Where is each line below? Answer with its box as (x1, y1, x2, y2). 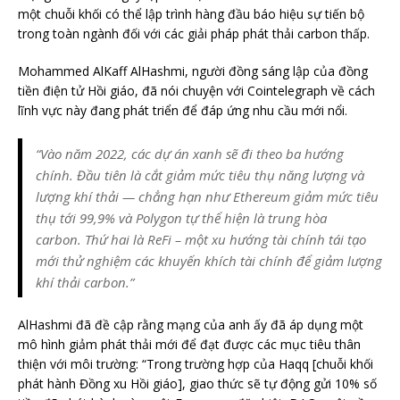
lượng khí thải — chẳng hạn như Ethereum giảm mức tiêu (36, 187, 379, 205)
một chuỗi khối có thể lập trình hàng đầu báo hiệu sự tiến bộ (18, 4, 364, 22)
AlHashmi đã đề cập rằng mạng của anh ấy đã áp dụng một (18, 315, 363, 333)
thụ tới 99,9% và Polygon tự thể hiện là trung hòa (36, 208, 327, 227)
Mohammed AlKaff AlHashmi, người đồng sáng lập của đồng (18, 62, 368, 79)
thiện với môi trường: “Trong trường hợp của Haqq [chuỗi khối (18, 354, 373, 372)
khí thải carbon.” (36, 272, 134, 291)
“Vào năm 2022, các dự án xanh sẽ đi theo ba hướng (36, 144, 344, 162)
